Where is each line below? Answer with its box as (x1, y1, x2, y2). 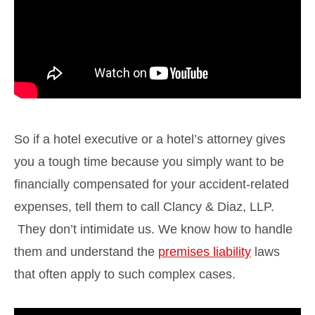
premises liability (158, 244, 251, 259)
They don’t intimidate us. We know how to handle (14, 221, 292, 236)
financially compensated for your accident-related (14, 176, 289, 191)
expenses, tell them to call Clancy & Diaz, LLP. (14, 199, 274, 214)
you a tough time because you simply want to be (14, 154, 284, 169)
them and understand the (14, 244, 158, 259)
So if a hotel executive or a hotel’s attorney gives (14, 131, 285, 146)
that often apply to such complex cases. (14, 266, 236, 281)
